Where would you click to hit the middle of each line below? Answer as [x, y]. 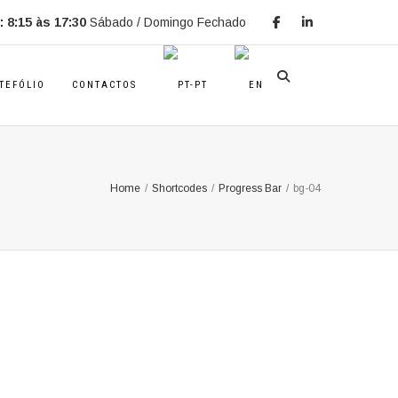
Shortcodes [179, 188]
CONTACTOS [104, 85]
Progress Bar [250, 188]
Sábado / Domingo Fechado [168, 22]
